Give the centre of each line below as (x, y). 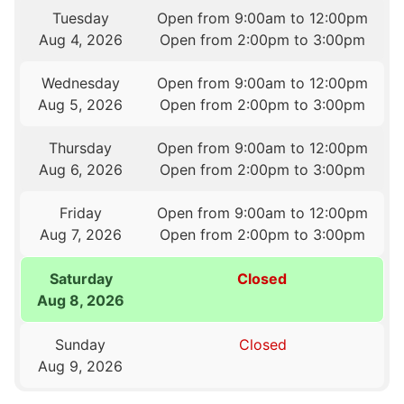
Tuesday (80, 18)
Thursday (81, 148)
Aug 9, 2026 (81, 367)
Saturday (81, 279)
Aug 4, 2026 (80, 40)
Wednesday (80, 83)
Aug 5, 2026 (81, 105)
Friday (80, 213)
